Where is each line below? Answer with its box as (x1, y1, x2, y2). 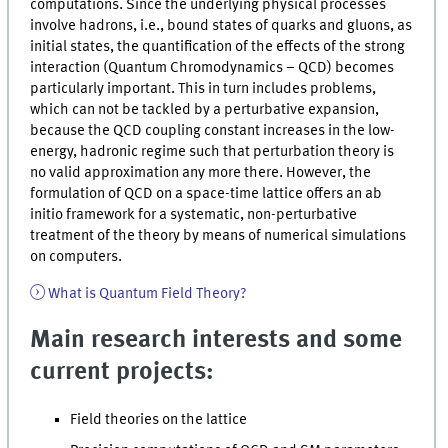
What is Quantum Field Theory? (48, 285, 247, 302)
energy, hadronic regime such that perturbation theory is (30, 144, 395, 161)
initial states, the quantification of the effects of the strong (30, 39, 406, 56)
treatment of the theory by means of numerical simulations (30, 228, 407, 245)
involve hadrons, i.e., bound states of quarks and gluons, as (30, 18, 413, 35)
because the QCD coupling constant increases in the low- (30, 123, 396, 140)
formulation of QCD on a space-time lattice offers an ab (30, 186, 383, 203)
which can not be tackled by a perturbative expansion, (30, 102, 380, 119)
